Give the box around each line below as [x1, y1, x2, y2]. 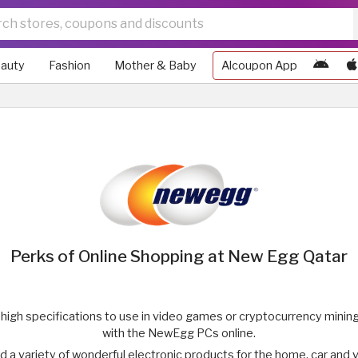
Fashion [49, 58, 90, 73]
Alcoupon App [221, 58, 297, 73]
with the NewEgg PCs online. [102, 326, 256, 340]
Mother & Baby [114, 58, 197, 73]
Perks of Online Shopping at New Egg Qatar [10, 246, 348, 266]
